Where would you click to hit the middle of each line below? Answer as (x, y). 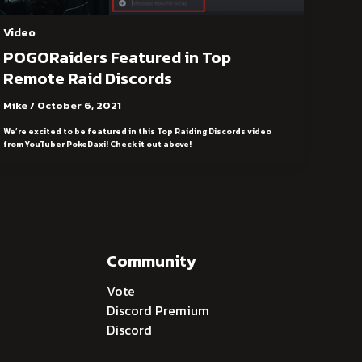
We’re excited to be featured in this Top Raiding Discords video (138, 132)
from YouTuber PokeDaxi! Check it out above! (98, 145)
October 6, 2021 (80, 105)
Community (152, 261)
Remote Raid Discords (88, 78)
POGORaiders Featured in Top (118, 57)
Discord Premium (158, 310)
